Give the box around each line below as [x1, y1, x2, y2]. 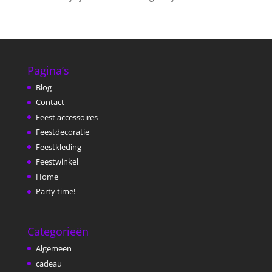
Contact [35, 97, 64, 108]
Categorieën [27, 224, 89, 239]
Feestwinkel [35, 156, 78, 168]
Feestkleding [35, 141, 81, 152]
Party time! [35, 186, 75, 197]
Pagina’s [27, 63, 69, 78]
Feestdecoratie [35, 126, 89, 138]
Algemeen [35, 243, 72, 254]
